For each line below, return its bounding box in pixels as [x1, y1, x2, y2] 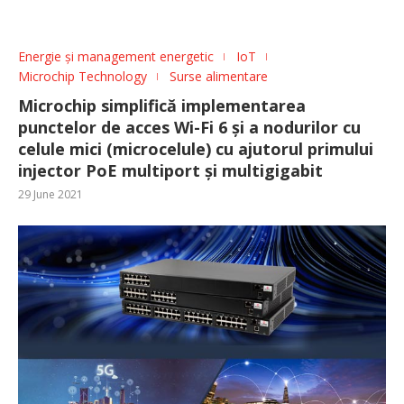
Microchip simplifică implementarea [18, 94, 306, 116]
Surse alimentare [170, 67, 268, 85]
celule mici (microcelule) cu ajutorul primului [18, 137, 373, 160]
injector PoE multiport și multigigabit [18, 159, 323, 181]
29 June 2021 [18, 186, 83, 202]
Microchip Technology [18, 67, 147, 85]
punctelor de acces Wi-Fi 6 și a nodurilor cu [18, 115, 361, 138]
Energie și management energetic [18, 47, 214, 65]
